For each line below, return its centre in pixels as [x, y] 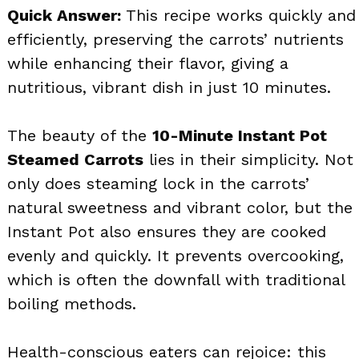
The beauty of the [80, 135]
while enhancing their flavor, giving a [148, 63]
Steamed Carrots [75, 159]
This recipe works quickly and [238, 15]
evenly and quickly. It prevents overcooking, [175, 255]
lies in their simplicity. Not [248, 159]
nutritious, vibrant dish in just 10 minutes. [169, 87]
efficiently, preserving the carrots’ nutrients [175, 39]
